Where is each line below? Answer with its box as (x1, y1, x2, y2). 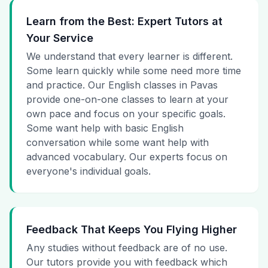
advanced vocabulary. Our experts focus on (26, 151, 227, 163)
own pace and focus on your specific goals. (26, 108, 226, 120)
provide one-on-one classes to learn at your (26, 93, 229, 106)
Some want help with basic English (26, 122, 184, 135)
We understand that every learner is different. (26, 50, 233, 63)
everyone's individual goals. (26, 165, 151, 178)
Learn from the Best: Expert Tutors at (26, 15, 223, 28)
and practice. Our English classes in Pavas (26, 79, 218, 92)
